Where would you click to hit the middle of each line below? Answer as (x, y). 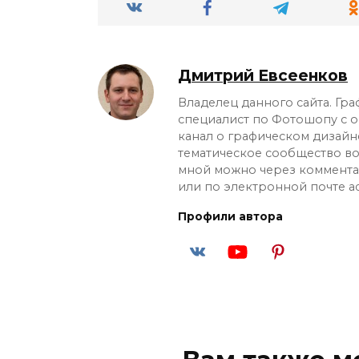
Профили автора (230, 216)
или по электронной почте (263, 186)
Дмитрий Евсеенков (263, 75)
